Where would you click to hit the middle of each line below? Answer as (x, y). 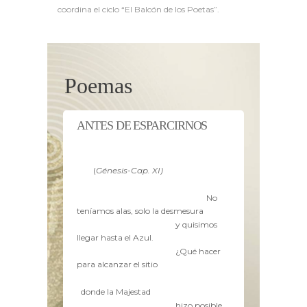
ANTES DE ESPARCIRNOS (142, 125)
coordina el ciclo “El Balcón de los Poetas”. (138, 10)
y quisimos (197, 225)
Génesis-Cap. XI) (130, 170)
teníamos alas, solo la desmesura (140, 210)
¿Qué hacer (198, 251)
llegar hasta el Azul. (115, 238)
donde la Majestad (116, 291)
